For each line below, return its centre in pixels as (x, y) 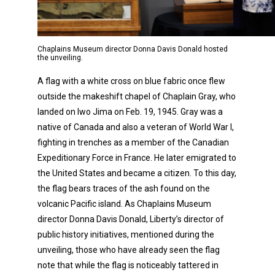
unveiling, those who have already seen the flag (129, 250)
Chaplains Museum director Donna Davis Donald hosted (133, 49)
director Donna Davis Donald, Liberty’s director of (131, 219)
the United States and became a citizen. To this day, (137, 173)
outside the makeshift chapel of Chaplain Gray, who (137, 96)
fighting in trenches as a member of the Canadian (133, 142)
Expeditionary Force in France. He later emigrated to (137, 157)
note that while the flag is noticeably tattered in (128, 265)
